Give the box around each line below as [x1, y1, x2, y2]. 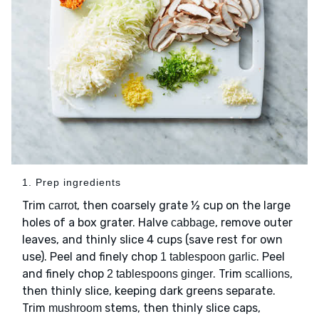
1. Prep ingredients [22, 176, 121, 188]
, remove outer [215, 215, 293, 229]
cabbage [171, 216, 215, 229]
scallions [245, 267, 290, 280]
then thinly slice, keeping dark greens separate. [22, 283, 276, 298]
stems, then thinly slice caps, [102, 300, 261, 315]
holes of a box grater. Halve [22, 215, 171, 229]
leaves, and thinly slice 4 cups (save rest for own [22, 232, 283, 246]
